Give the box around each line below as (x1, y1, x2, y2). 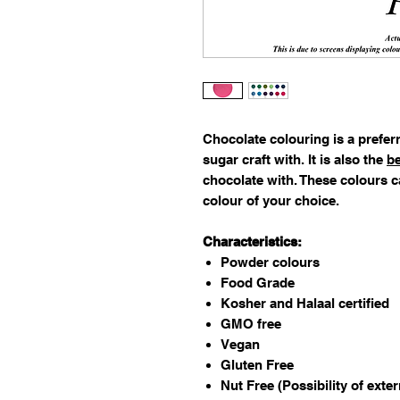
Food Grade (221, 274, 295, 290)
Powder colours (221, 254, 320, 270)
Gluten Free (221, 356, 294, 372)
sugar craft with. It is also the (203, 151, 387, 167)
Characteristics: (203, 233, 302, 249)
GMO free (221, 315, 281, 331)
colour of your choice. (203, 192, 339, 208)
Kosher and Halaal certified (221, 295, 389, 311)
